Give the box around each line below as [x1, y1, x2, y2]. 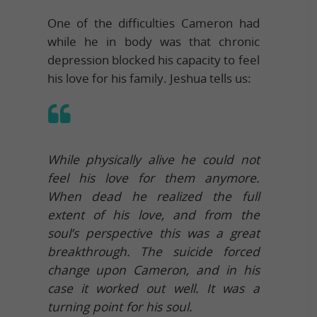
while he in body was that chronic [47, 33, 260, 50]
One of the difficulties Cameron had [47, 14, 260, 31]
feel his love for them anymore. [47, 169, 260, 186]
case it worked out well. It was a [47, 279, 260, 296]
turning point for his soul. [47, 298, 192, 315]
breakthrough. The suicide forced [47, 243, 260, 260]
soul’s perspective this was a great [47, 224, 260, 241]
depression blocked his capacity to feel [47, 51, 260, 68]
